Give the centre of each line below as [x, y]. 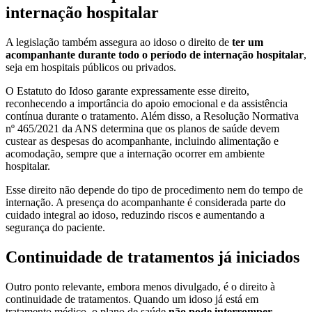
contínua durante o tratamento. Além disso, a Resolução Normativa [152, 116]
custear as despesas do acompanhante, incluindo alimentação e [142, 141]
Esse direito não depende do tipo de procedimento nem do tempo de [154, 190]
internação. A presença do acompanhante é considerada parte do [146, 203]
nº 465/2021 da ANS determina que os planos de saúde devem [142, 129]
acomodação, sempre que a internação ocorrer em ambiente [135, 154]
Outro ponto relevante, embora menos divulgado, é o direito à [140, 287]
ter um [248, 42]
